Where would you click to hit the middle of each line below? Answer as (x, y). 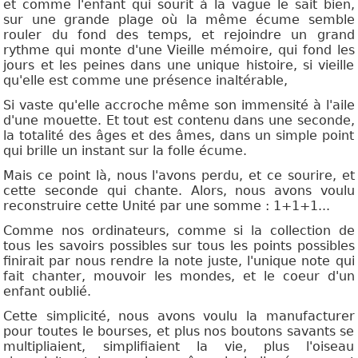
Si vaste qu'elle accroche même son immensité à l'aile (179, 105)
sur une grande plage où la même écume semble (179, 20)
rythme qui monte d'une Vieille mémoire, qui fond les (179, 50)
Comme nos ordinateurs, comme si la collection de (179, 231)
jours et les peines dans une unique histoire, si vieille (179, 66)
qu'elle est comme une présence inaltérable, (146, 81)
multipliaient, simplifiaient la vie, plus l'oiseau (179, 347)
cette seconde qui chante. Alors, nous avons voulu (179, 191)
